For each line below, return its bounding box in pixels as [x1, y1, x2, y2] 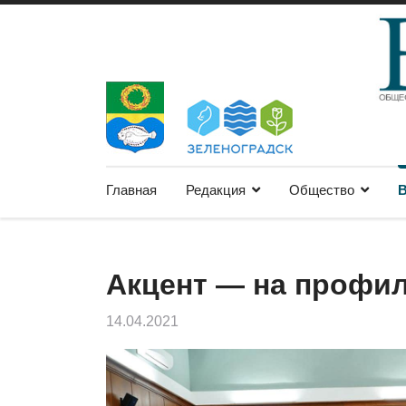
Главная [106, 182, 157, 198]
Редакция [186, 182, 246, 198]
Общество [289, 182, 354, 198]
